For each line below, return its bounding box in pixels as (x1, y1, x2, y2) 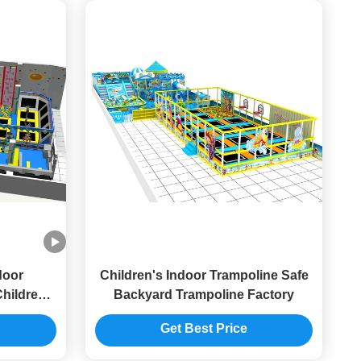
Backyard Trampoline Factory (114, 288, 294, 301)
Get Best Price (160, 322, 247, 336)
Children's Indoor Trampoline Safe (99, 268, 281, 282)
